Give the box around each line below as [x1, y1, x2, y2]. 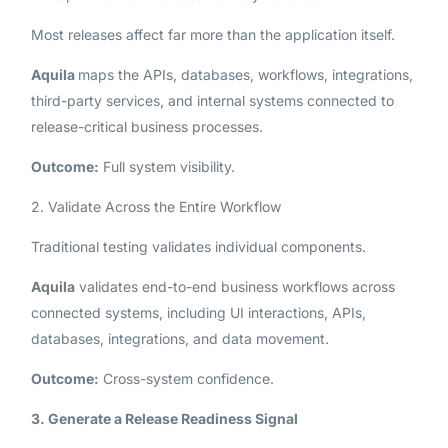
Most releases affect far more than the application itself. [30, 26, 395, 44]
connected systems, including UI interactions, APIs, [30, 304, 366, 322]
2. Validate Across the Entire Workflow [30, 198, 281, 216]
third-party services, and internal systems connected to [30, 92, 394, 110]
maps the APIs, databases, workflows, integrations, [77, 66, 413, 84]
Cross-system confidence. [98, 370, 274, 388]
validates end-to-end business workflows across [74, 278, 395, 296]
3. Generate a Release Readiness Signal [30, 410, 298, 428]
